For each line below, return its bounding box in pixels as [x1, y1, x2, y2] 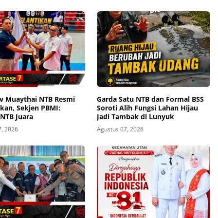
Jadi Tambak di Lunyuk [96, 111, 174, 121]
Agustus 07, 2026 [96, 125, 144, 133]
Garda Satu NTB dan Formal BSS [96, 94, 204, 104]
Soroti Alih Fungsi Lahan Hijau [96, 103, 198, 112]
